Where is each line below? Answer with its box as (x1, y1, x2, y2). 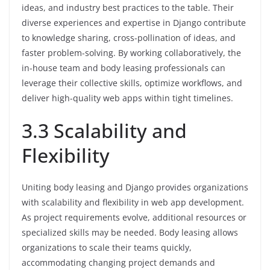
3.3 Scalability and (22, 118, 187, 144)
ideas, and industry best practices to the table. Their (22, 2, 234, 14)
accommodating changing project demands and (22, 257, 215, 269)
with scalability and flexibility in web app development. (22, 196, 244, 209)
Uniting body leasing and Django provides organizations (22, 181, 248, 193)
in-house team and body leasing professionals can (22, 62, 225, 74)
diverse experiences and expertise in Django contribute (22, 17, 246, 29)
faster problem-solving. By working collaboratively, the (22, 47, 241, 59)
